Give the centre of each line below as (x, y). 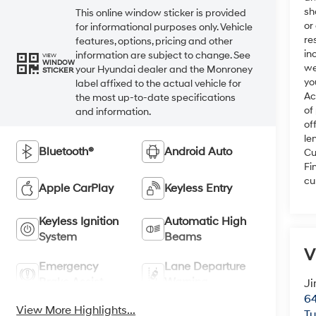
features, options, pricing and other (154, 42)
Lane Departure (205, 267)
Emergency (69, 267)
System (58, 237)
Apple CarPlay (77, 189)
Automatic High (206, 222)
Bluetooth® (67, 152)
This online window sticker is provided (161, 13)
